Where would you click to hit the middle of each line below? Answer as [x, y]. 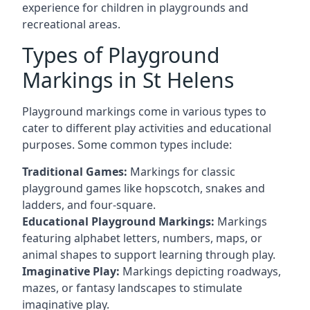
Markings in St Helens [128, 80]
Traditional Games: [75, 172]
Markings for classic [181, 172]
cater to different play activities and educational [147, 128]
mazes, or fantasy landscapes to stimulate [132, 288]
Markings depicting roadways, [200, 271]
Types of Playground [121, 55]
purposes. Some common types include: [127, 145]
